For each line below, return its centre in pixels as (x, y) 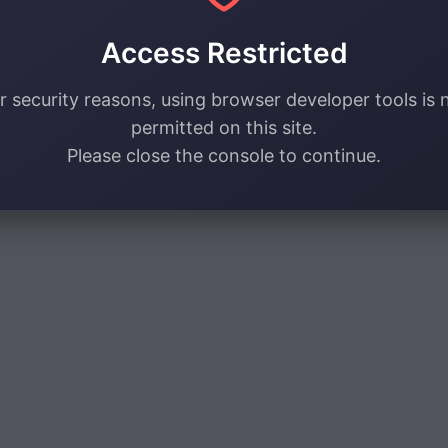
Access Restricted (224, 53)
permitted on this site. (224, 127)
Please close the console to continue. (224, 155)
